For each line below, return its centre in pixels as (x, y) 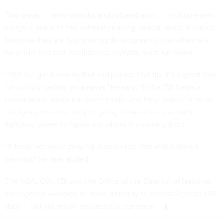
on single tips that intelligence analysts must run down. (101, 53)
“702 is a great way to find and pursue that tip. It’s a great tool (111, 75)
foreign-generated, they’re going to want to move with (99, 112)
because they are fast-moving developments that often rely (107, 40)
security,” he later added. (48, 159)
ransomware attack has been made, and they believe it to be (109, 100)
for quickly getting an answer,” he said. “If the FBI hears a (103, 87)
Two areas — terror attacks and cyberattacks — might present (110, 15)
